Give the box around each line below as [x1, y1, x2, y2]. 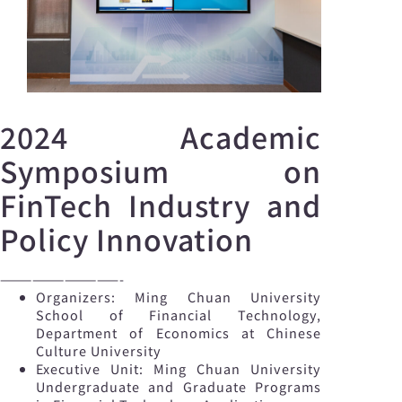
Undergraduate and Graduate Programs [36, 377, 321, 397]
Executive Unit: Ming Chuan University [36, 359, 321, 379]
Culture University [36, 341, 162, 361]
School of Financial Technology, [36, 305, 321, 325]
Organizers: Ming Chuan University [36, 287, 321, 307]
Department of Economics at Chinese [36, 323, 321, 343]
